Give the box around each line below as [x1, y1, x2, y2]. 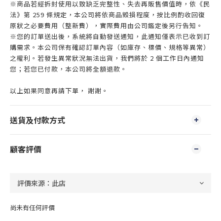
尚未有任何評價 [10, 202, 55, 212]
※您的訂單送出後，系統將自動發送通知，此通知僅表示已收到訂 [10, 31, 210, 41]
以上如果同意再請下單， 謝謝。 [10, 85, 109, 95]
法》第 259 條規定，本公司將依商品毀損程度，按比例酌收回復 [10, 9, 205, 19]
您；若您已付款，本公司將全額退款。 [10, 64, 127, 74]
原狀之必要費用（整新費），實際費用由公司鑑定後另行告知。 [10, 20, 203, 30]
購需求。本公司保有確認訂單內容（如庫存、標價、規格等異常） [10, 42, 210, 52]
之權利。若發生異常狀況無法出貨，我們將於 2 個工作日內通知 [10, 53, 204, 63]
